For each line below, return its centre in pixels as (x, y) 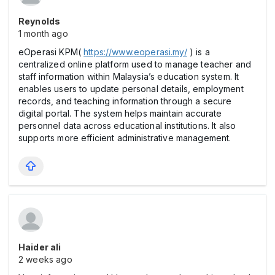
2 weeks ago (45, 260)
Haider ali (40, 247)
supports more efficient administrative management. (125, 138)
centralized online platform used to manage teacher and (135, 64)
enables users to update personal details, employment (131, 89)
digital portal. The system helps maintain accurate (120, 114)
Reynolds (40, 21)
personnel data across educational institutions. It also (127, 126)
